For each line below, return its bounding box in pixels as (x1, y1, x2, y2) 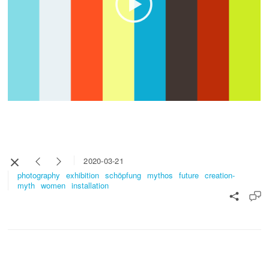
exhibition (66, 169, 100, 181)
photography (17, 169, 61, 181)
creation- (205, 169, 235, 181)
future (179, 169, 199, 181)
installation (71, 179, 109, 191)
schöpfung (105, 169, 142, 181)
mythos (147, 169, 174, 181)
